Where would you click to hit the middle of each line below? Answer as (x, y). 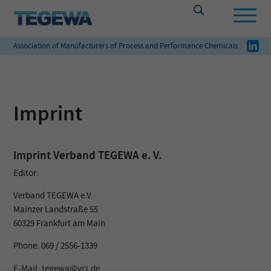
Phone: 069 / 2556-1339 (56, 246)
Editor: (26, 173)
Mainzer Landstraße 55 (56, 209)
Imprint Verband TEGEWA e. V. (88, 155)
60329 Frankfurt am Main (60, 223)
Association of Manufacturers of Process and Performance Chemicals (126, 46)
